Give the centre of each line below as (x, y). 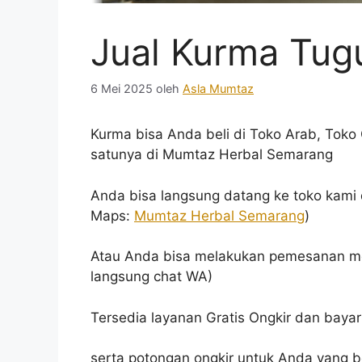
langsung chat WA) (152, 277)
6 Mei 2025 (122, 89)
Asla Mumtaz (218, 89)
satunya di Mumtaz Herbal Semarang (212, 155)
